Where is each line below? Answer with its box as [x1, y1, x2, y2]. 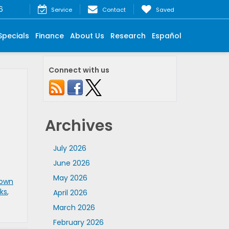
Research [110, 30, 146, 41]
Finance [35, 30, 64, 41]
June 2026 [53, 158, 90, 168]
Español [152, 30, 181, 41]
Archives [44, 115, 113, 136]
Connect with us [48, 65, 109, 75]
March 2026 [53, 202, 95, 213]
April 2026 [53, 188, 87, 198]
